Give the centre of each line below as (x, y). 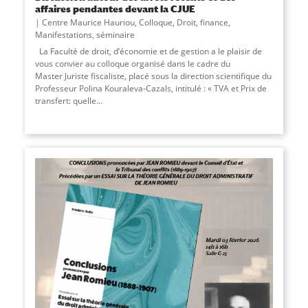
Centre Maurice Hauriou (88, 23)
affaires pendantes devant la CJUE (115, 9)
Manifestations (63, 35)
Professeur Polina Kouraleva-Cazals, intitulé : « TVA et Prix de (151, 89)
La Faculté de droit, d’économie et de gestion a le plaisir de (148, 52)
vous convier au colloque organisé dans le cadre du (132, 64)
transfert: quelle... (68, 101)
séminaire (115, 35)
